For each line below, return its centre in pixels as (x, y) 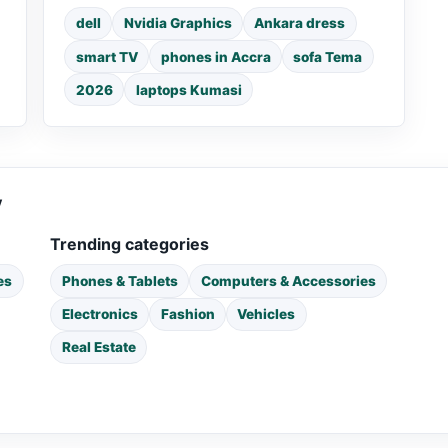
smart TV (106, 56)
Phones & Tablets (119, 280)
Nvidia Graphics (177, 23)
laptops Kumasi (188, 89)
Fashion (187, 314)
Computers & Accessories (288, 280)
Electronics (99, 314)
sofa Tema (328, 56)
